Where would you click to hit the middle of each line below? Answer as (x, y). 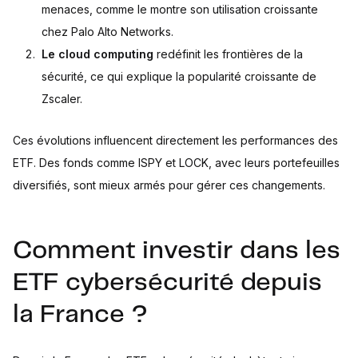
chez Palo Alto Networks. (107, 32)
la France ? (80, 315)
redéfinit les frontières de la (228, 54)
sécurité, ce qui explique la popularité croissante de (179, 77)
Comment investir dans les (177, 251)
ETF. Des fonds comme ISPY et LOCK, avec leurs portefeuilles (176, 163)
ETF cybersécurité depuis (167, 283)
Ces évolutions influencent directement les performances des (175, 141)
